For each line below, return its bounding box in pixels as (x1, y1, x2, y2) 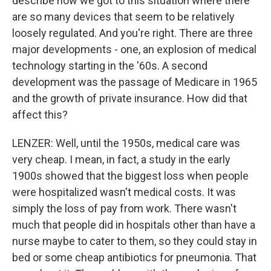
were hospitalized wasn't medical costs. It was (12, 186, 236, 198)
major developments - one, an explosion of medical (12, 43, 256, 56)
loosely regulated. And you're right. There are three (12, 27, 253, 39)
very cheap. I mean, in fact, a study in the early (12, 153, 230, 166)
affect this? (12, 108, 68, 121)
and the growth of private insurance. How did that (12, 92, 247, 105)
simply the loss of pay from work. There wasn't (12, 202, 237, 215)
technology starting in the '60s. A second (12, 59, 207, 72)
